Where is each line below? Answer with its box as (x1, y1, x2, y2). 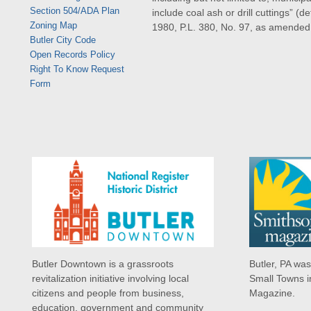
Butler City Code (29, 34, 96, 45)
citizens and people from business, (32, 287, 185, 299)
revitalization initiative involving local (32, 273, 190, 285)
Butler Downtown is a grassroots (32, 258, 174, 270)
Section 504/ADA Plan (29, 5, 119, 16)
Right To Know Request (29, 63, 124, 74)
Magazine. (249, 287, 296, 299)
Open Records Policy (29, 49, 115, 60)
